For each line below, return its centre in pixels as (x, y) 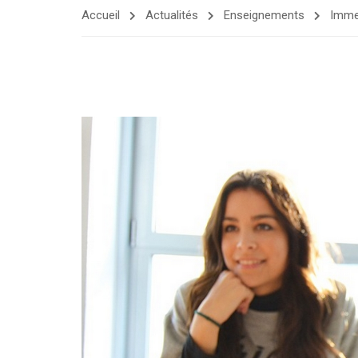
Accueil (101, 15)
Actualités (172, 15)
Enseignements (264, 15)
